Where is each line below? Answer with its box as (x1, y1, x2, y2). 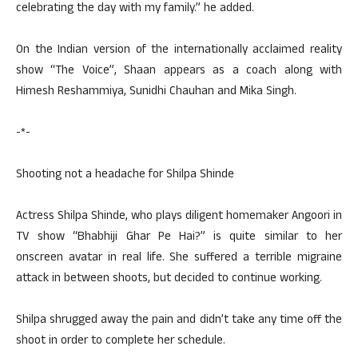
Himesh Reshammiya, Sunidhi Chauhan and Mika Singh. (16, 82, 296, 102)
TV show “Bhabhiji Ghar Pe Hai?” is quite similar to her (16, 228, 342, 248)
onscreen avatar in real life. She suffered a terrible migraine (16, 249, 342, 268)
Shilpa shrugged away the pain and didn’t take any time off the (16, 311, 342, 331)
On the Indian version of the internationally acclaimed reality (16, 41, 342, 61)
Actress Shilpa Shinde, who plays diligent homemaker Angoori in (16, 207, 342, 227)
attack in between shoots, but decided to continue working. (16, 269, 322, 289)
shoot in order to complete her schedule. (16, 332, 225, 352)
